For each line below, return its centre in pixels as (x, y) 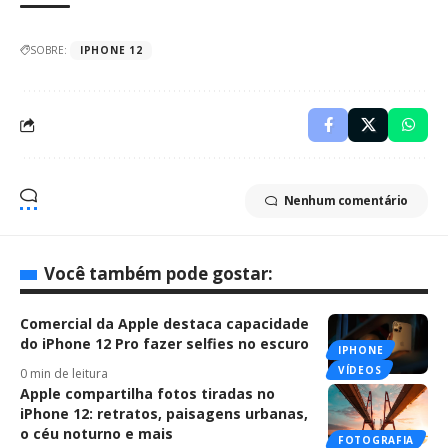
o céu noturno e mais (96, 433)
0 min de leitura (64, 373)
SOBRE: (48, 49)
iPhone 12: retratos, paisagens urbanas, (164, 413)
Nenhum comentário (345, 200)
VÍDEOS (360, 369)
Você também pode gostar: (158, 273)
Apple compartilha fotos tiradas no (147, 393)
